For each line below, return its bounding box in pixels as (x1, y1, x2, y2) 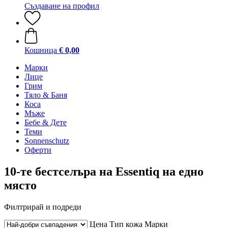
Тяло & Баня (24, 91, 67, 99)
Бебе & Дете (24, 118, 67, 127)
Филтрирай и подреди (4, 202, 81, 211)
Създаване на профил (24, 2, 99, 10)
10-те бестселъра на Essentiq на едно (4, 164, 204, 178)
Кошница (24, 46, 57, 54)
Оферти (24, 146, 51, 154)
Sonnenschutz (24, 136, 69, 145)
